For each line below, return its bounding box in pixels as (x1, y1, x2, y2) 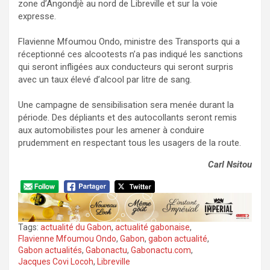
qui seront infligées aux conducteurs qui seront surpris (18, 61, 233, 73)
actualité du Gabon (40, 222, 111, 233)
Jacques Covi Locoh (18, 257, 93, 267)
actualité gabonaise (115, 222, 190, 233)
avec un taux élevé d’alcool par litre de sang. (18, 74, 192, 86)
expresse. (18, 11, 56, 22)
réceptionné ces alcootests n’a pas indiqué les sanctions (18, 49, 243, 60)
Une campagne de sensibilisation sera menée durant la (18, 99, 234, 111)
